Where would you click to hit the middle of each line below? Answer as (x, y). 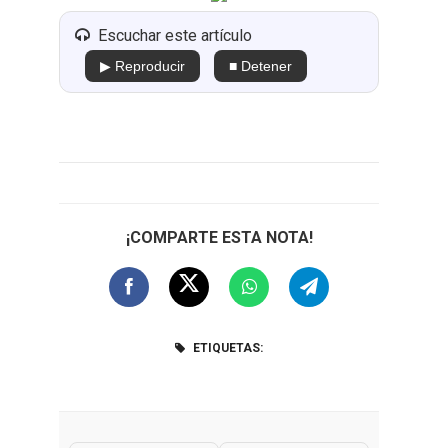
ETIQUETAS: (226, 348)
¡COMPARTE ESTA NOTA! (219, 237)
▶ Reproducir (142, 66)
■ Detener (260, 66)
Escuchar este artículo (175, 35)
